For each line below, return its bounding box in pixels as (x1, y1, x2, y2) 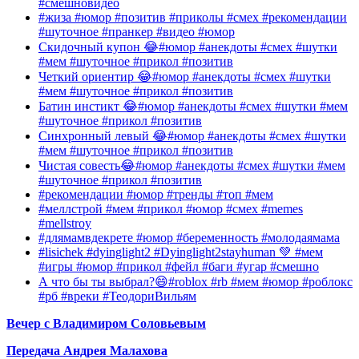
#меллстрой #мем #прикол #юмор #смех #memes (38, 202, 303, 216)
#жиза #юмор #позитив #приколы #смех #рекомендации (38, 10, 347, 25)
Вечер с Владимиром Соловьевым (6, 317, 206, 331)
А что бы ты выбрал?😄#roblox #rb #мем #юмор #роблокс (38, 275, 353, 289)
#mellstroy (38, 216, 91, 231)
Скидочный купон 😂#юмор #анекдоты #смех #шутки (38, 40, 337, 54)
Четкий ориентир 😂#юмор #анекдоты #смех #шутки (38, 70, 331, 84)
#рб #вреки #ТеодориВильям (38, 289, 196, 304)
